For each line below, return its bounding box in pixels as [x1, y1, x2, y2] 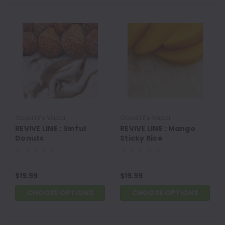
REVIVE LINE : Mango [120, 124, 195, 134]
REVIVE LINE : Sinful [15, 124, 86, 134]
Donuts [15, 133, 44, 144]
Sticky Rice [120, 133, 163, 144]
